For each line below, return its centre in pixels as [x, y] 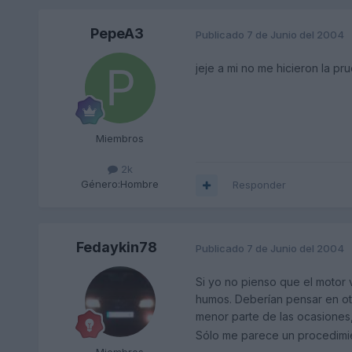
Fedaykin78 [117, 247]
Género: [101, 184]
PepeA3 [117, 34]
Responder [259, 185]
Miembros [120, 139]
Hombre [140, 184]
